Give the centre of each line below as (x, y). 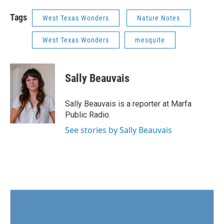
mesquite (150, 40)
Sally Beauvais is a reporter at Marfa (128, 103)
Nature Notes (158, 18)
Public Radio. (88, 114)
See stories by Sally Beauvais (118, 130)
